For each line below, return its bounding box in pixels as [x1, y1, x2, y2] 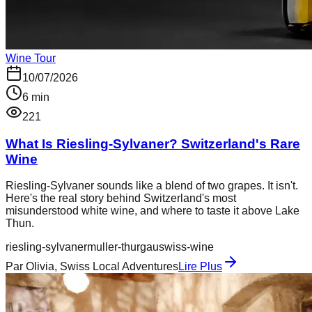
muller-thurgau [87, 241, 159, 253]
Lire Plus [178, 260, 222, 273]
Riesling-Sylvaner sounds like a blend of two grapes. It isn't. [6, 180, 298, 192]
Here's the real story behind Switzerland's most [6, 192, 236, 205]
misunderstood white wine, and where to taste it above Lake [6, 205, 299, 217]
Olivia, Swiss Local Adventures [26, 260, 178, 273]
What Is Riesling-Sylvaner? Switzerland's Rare [6, 136, 300, 151]
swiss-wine [159, 241, 214, 253]
